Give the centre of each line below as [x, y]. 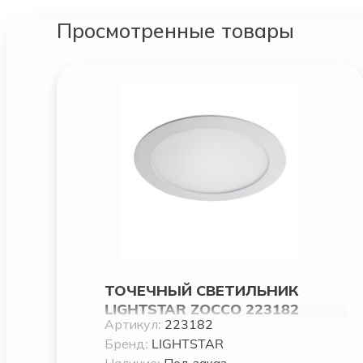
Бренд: [128, 343]
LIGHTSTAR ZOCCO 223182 [201, 309]
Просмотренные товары [175, 30]
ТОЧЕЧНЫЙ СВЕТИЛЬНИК [201, 290]
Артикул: [134, 324]
